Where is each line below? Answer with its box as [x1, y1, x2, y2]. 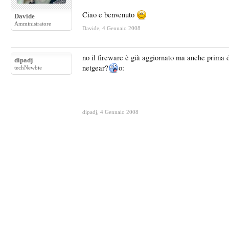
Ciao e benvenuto [82, 10, 136, 19]
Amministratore [14, 20, 51, 27]
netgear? [82, 63, 108, 73]
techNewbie [14, 64, 42, 71]
